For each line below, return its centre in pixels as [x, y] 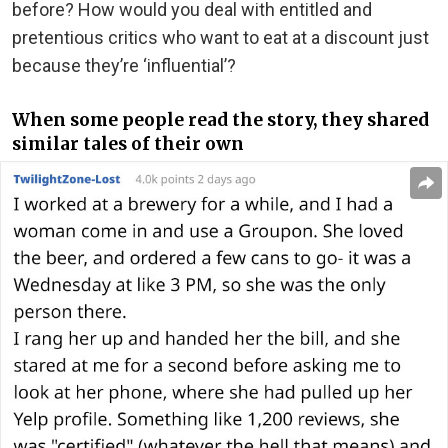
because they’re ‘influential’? [124, 65]
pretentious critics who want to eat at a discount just [220, 37]
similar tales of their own [128, 144]
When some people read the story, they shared [220, 120]
